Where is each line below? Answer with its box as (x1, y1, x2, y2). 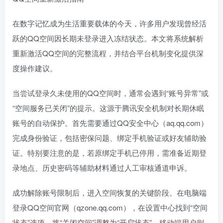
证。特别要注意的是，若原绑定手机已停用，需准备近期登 (12, 147, 207, 158)
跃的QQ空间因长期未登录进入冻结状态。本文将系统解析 (12, 33, 204, 44)
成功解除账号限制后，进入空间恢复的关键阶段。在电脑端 (12, 187, 207, 198)
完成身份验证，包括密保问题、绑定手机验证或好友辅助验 (12, 132, 207, 143)
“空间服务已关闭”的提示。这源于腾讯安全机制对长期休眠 (12, 103, 204, 113)
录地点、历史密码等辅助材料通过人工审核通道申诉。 (12, 162, 192, 173)
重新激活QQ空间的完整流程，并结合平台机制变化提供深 (12, 48, 204, 59)
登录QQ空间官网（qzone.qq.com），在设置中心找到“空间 (12, 202, 208, 213)
